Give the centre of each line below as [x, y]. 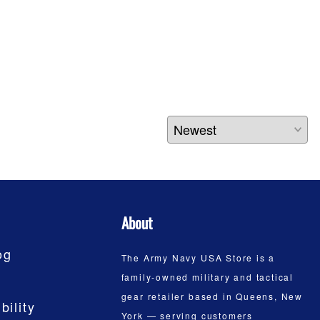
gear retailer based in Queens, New [212, 296]
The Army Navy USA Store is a [198, 258]
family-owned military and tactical [207, 277]
